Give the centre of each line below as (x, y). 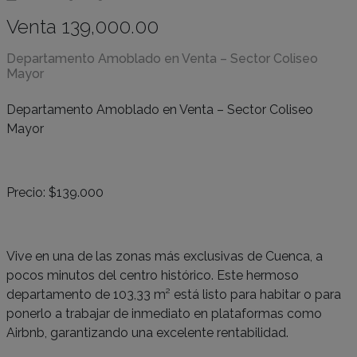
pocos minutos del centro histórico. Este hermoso (153, 275)
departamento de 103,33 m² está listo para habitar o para (174, 294)
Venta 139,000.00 (82, 27)
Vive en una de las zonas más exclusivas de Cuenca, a (165, 256)
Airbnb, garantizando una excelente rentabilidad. (147, 333)
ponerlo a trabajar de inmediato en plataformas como (164, 314)
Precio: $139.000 (55, 192)
